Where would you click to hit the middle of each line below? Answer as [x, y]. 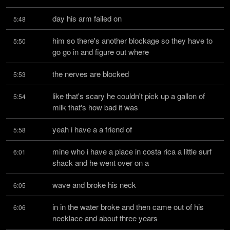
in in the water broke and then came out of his [128, 207]
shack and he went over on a [101, 162]
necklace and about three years [105, 218]
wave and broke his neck [94, 185]
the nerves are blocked [91, 74]
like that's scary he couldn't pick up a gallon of [129, 96]
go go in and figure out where [101, 52]
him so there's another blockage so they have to [132, 40]
